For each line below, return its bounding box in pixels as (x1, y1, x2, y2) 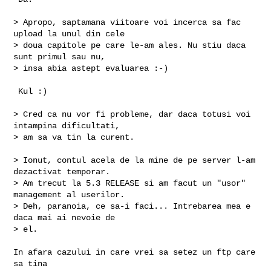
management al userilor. (13, 189, 125, 200)
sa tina (13, 258, 48, 269)
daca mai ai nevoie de (13, 212, 116, 223)
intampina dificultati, (13, 120, 120, 131)
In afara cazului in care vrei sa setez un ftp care (13, 247, 256, 257)
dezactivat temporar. (13, 166, 111, 177)
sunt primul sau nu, (13, 51, 106, 62)
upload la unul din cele (13, 28, 125, 39)
